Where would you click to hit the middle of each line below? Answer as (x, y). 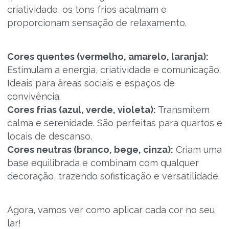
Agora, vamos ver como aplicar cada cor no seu (111, 210)
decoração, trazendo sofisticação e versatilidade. (113, 176)
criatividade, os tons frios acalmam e (87, 9)
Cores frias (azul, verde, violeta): (81, 110)
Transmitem (182, 110)
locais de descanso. (49, 136)
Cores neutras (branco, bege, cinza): (90, 150)
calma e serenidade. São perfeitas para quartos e (114, 123)
